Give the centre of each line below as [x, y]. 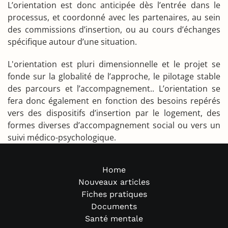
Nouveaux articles [114, 182]
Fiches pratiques [114, 194]
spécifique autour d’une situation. [72, 41]
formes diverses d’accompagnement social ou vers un [114, 125]
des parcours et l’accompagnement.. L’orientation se [114, 88]
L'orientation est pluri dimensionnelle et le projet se [114, 64]
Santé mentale [114, 218]
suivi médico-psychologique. [62, 137]
